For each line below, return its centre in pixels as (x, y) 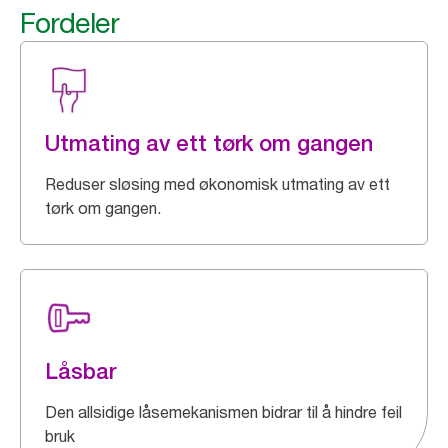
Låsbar (80, 371)
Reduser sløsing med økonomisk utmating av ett (217, 184)
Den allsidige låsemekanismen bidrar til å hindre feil (223, 412)
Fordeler (69, 23)
